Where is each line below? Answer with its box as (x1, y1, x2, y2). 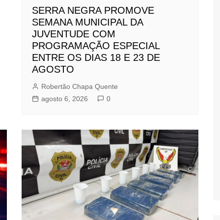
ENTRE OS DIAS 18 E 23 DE (32, 52, 160, 63)
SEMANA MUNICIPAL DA (32, 17, 143, 28)
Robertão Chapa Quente (41, 82, 118, 91)
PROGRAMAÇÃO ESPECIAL (32, 40, 160, 52)
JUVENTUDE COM (32, 28, 115, 40)
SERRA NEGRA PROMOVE (32, 5, 154, 16)
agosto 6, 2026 (41, 95, 88, 103)
